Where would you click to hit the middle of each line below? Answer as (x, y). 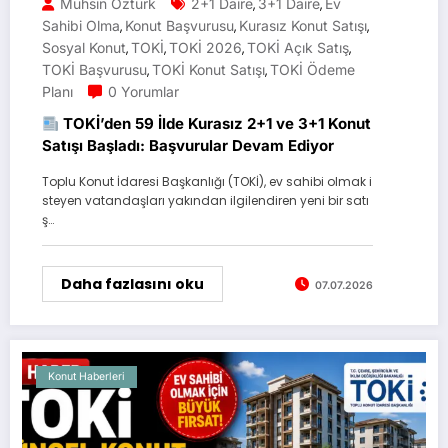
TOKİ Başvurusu (94, 70)
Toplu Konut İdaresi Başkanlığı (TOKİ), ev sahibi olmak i (207, 182)
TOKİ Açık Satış (298, 48)
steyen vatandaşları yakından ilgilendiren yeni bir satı (205, 201)
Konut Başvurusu (179, 26)
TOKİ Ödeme (312, 70)
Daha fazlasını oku (132, 284)
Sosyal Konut (84, 48)
